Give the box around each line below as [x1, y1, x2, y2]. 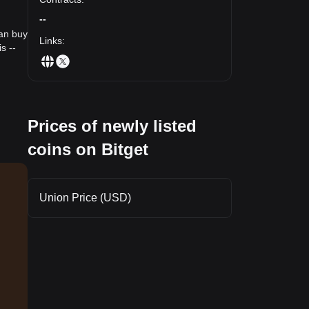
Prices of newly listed [28, 116, 197, 135]
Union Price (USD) [39, 191, 131, 203]
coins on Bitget [28, 139, 148, 159]
